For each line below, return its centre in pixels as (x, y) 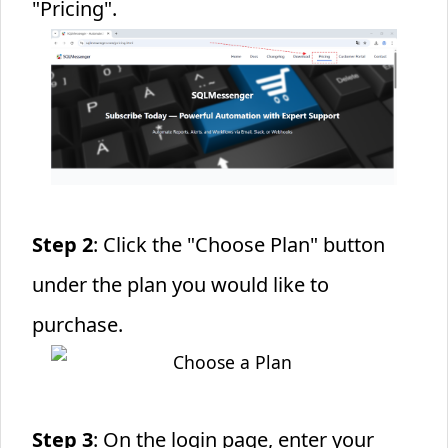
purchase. (77, 325)
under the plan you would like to (180, 285)
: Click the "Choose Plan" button (238, 245)
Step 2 (62, 245)
